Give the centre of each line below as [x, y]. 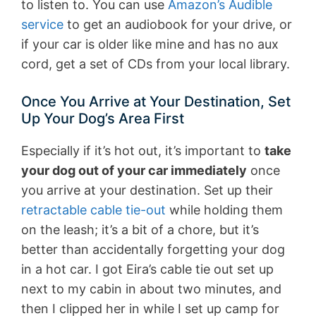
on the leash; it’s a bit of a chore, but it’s [140, 229]
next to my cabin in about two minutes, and [151, 288]
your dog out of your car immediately [134, 170]
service [42, 24]
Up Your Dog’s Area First [103, 118]
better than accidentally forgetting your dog [153, 249]
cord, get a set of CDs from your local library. [156, 63]
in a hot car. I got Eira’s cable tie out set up [147, 269]
